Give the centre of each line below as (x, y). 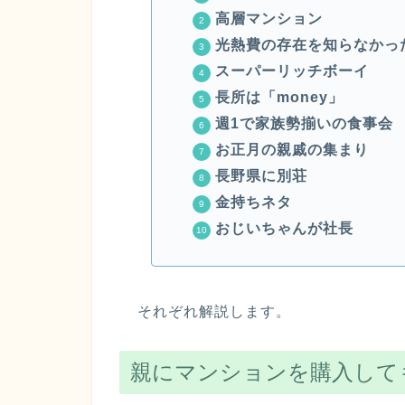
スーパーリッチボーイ (292, 71)
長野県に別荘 (261, 176)
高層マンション (268, 19)
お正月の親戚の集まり (292, 150)
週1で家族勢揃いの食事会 (304, 124)
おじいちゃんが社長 (284, 229)
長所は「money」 (279, 98)
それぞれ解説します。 (214, 312)
